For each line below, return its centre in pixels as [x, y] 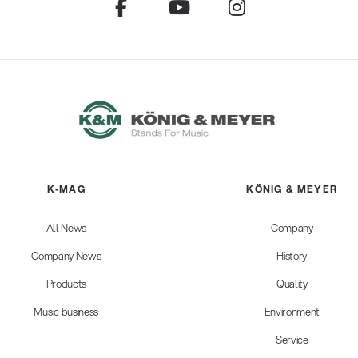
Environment [292, 312]
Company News [66, 256]
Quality [292, 284]
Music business [66, 312]
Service [292, 340]
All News [66, 228]
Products [66, 284]
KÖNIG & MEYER [292, 189]
